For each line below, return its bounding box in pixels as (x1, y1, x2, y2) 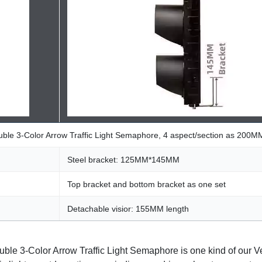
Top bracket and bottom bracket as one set (67, 180, 226, 189)
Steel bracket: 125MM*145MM (67, 155, 180, 164)
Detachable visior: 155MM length (67, 204, 189, 213)
